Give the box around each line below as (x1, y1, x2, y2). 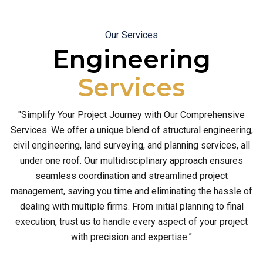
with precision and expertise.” (71, 231, 192, 242)
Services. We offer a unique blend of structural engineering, (10, 124, 253, 136)
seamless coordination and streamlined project (35, 170, 228, 181)
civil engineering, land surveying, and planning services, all (13, 140, 250, 151)
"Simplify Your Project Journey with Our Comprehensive (18, 109, 245, 120)
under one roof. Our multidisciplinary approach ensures (20, 155, 243, 166)
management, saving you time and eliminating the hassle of (11, 186, 252, 197)
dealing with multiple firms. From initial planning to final (19, 201, 244, 212)
